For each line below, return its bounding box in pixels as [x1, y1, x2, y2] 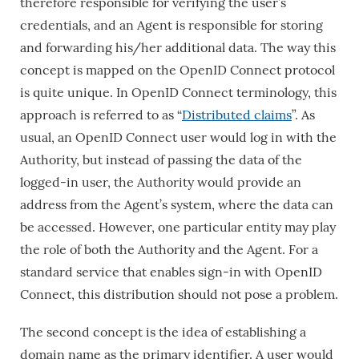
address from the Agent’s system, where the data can [20, 196, 333, 212]
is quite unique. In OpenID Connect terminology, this [20, 84, 337, 100]
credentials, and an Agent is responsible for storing [20, 17, 323, 33]
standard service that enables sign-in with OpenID [20, 264, 322, 280]
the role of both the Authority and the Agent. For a [20, 241, 318, 257]
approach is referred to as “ [20, 107, 182, 123]
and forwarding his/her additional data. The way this [20, 39, 336, 55]
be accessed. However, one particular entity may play [20, 219, 336, 235]
